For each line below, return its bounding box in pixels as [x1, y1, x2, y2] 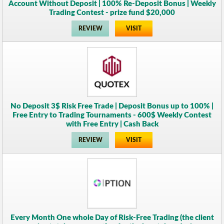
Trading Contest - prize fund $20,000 [49, 8, 175, 16]
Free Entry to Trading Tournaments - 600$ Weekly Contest [12, 111, 211, 119]
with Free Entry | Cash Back [65, 120, 158, 128]
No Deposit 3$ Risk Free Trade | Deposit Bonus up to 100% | [10, 102, 213, 110]
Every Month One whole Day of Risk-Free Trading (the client [10, 213, 214, 221]
